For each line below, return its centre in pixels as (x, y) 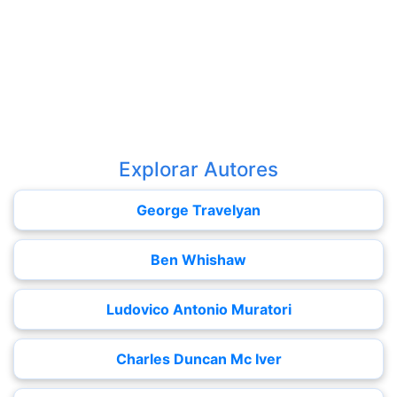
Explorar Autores (198, 169)
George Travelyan (198, 210)
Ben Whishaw (198, 260)
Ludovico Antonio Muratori (198, 309)
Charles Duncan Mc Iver (198, 359)
